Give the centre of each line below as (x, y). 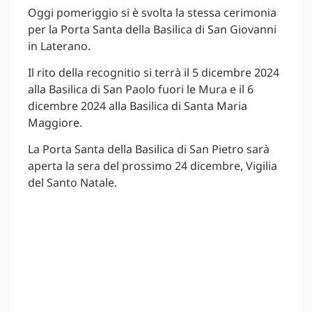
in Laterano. (59, 46)
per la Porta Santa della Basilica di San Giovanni (152, 29)
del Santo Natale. (72, 183)
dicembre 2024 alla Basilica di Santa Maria (138, 106)
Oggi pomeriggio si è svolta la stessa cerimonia (152, 12)
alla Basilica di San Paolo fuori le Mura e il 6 (141, 89)
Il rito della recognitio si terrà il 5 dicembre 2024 (154, 72)
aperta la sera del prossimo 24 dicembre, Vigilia (153, 166)
